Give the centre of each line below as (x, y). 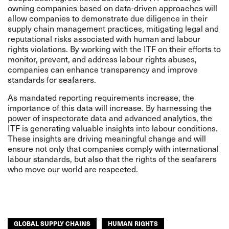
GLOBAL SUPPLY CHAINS (52, 223)
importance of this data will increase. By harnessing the (110, 107)
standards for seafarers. (52, 79)
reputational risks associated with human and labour (104, 38)
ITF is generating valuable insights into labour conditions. (113, 128)
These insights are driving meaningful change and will (107, 138)
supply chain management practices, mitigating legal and (113, 28)
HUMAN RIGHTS (133, 223)
